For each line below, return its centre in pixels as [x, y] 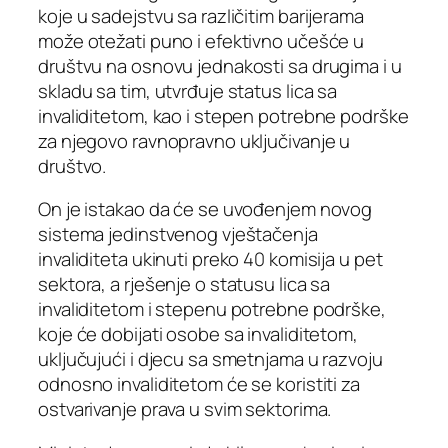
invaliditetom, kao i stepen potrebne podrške [223, 115]
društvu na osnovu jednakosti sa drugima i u [220, 65]
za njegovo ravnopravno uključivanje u [194, 140]
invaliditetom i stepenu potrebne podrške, [212, 309]
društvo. [72, 165]
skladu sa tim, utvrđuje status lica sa [188, 90]
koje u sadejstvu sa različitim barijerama [201, 15]
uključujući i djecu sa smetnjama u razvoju [210, 359]
